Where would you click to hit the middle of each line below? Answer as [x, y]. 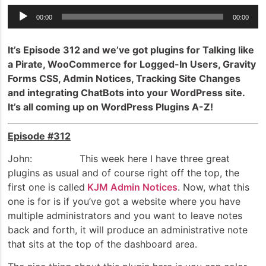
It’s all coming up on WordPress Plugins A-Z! [110, 107]
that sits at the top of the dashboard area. [102, 244]
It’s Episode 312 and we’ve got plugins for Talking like [131, 50]
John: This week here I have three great [119, 158]
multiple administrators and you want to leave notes [125, 215]
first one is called [46, 187]
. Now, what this [213, 187]
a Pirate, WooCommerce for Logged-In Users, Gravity [132, 64]
